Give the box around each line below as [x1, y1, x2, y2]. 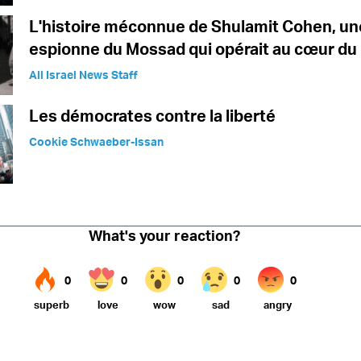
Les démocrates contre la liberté [29, 105, 276, 126]
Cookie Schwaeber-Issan [29, 134, 164, 148]
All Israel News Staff [29, 68, 138, 82]
